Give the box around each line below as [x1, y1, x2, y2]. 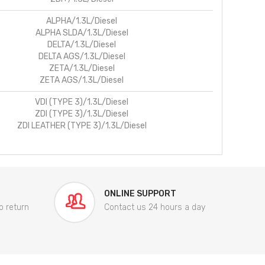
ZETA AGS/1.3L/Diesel [40, 75, 124, 85]
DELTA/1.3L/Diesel [47, 39, 116, 50]
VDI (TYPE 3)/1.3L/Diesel [35, 96, 128, 107]
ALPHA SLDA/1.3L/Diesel [35, 27, 128, 38]
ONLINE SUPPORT [104, 188, 176, 199]
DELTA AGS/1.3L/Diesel [38, 51, 125, 62]
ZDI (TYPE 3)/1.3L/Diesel [35, 108, 128, 119]
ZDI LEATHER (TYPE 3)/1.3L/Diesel [17, 120, 147, 131]
